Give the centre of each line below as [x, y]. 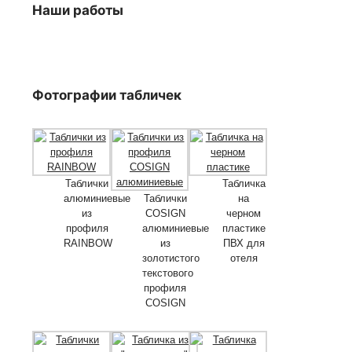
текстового [167, 273]
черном [244, 213]
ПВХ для [244, 243]
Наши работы [78, 10]
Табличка [244, 183]
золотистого [170, 258]
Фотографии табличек [107, 95]
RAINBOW [88, 243]
